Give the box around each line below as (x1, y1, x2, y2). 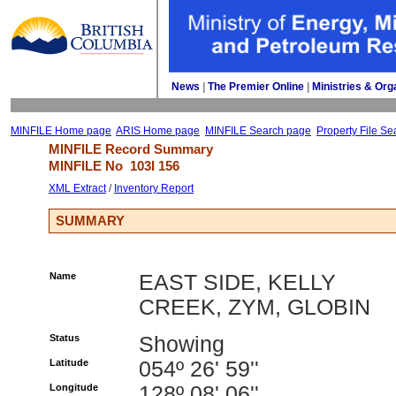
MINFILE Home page (11, 125, 111, 137)
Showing (139, 332, 225, 356)
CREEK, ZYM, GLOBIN (139, 295, 370, 319)
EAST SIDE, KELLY (139, 270, 336, 294)
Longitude (49, 382, 98, 392)
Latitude (49, 357, 88, 368)
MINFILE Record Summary (49, 141, 213, 156)
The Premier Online (208, 80, 304, 93)
